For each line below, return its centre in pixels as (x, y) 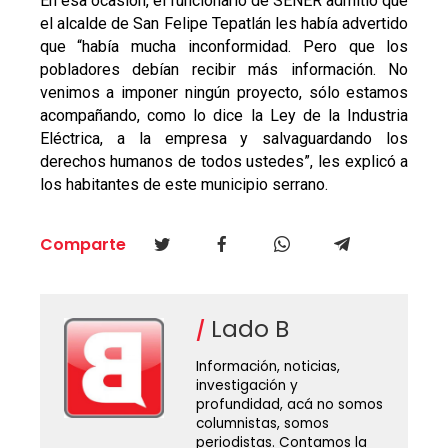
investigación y (246, 385)
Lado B (246, 328)
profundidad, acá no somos (289, 404)
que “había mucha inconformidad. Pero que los (224, 46)
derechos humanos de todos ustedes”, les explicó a (224, 161)
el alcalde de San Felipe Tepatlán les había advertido (224, 23)
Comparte (82, 244)
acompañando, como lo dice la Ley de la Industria (224, 115)
